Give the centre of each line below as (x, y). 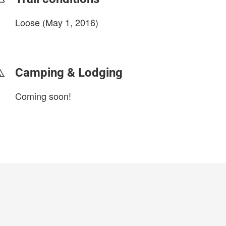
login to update (39, 38)
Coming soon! (43, 96)
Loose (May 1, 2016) (57, 22)
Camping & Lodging (69, 73)
